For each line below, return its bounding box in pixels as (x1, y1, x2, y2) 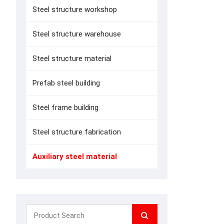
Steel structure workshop (32, 5, 117, 14)
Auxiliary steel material (32, 152, 117, 161)
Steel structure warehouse (32, 29, 121, 38)
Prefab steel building (32, 78, 100, 87)
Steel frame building (32, 103, 98, 112)
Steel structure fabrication (32, 127, 121, 136)
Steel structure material (32, 54, 111, 63)
